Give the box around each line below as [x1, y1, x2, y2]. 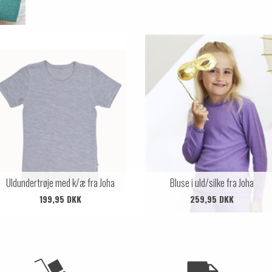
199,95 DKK [39, 192, 81, 205]
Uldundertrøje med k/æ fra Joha [5, 175, 115, 190]
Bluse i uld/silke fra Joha [170, 175, 254, 190]
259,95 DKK [190, 192, 234, 205]
